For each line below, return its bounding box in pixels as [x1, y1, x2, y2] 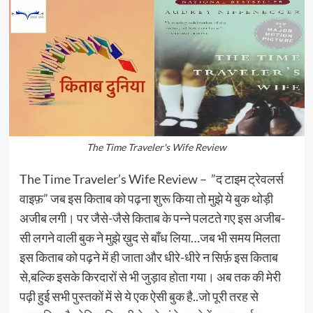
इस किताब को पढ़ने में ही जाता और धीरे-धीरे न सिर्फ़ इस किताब [19, 249, 278, 265]
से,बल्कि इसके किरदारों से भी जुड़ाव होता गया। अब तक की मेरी [19, 269, 281, 284]
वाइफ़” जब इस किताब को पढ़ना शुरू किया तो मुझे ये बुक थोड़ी [19, 191, 273, 206]
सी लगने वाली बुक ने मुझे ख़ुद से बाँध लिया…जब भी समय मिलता [19, 230, 280, 245]
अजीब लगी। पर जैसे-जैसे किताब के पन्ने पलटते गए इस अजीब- [19, 210, 285, 226]
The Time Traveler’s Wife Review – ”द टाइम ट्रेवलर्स [19, 171, 284, 187]
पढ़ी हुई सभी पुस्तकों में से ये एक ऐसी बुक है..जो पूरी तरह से [19, 289, 259, 304]
